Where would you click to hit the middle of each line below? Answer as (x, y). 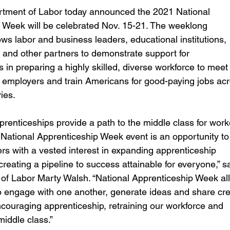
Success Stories (79, 88)
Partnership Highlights (161, 88)
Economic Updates (197, 47)
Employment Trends (122, 6)
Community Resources (109, 47)
